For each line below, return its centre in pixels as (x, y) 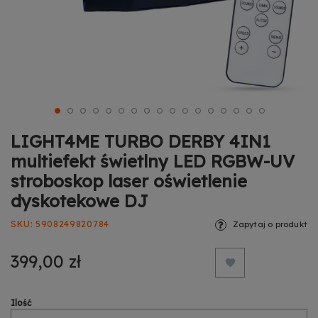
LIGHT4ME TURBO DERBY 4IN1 (141, 142)
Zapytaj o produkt (270, 225)
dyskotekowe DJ (79, 201)
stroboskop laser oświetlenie (129, 181)
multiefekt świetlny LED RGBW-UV (153, 161)
